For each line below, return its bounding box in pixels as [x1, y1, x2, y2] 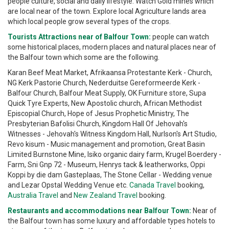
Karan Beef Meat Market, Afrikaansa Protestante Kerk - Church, [8, 68, 212, 77]
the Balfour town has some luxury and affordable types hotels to [8, 217, 215, 225]
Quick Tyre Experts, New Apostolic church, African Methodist [8, 99, 202, 108]
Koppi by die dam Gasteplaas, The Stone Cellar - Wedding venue [8, 171, 212, 179]
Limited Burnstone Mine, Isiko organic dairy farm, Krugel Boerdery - [8, 150, 221, 159]
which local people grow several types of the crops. [8, 17, 171, 26]
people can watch [151, 33, 209, 41]
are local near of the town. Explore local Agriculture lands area [8, 7, 206, 16]
